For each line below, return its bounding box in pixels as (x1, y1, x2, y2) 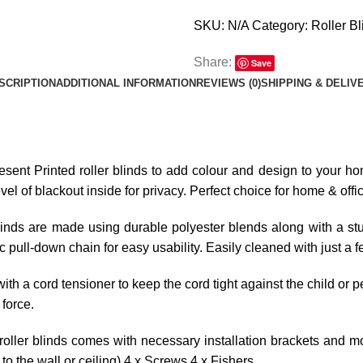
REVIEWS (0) (196, 76, 261, 89)
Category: (252, 18, 308, 32)
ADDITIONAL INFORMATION (56, 76, 196, 89)
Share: (194, 54, 232, 69)
